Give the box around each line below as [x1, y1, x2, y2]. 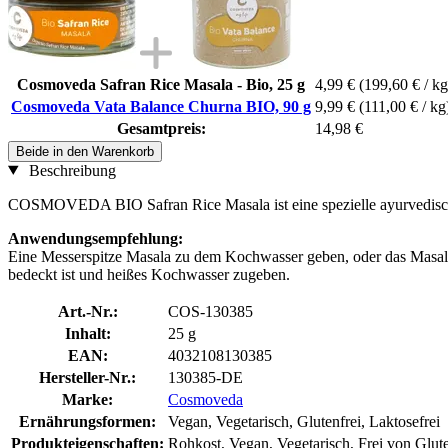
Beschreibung [24, 161, 116, 179]
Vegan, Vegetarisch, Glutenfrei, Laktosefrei [168, 412, 440, 430]
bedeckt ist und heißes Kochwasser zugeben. [8, 265, 290, 283]
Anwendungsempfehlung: [8, 229, 183, 247]
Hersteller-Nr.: [39, 368, 136, 386]
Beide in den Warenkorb [16, 143, 154, 159]
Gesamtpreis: [116, 119, 206, 137]
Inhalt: [64, 324, 111, 342]
